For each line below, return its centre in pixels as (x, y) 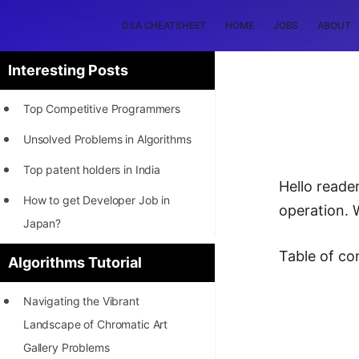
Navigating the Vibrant (81, 301)
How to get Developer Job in (97, 200)
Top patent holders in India (92, 169)
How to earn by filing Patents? (100, 338)
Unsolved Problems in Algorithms (107, 139)
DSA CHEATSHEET (164, 25)
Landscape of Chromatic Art (95, 324)
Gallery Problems (66, 347)
